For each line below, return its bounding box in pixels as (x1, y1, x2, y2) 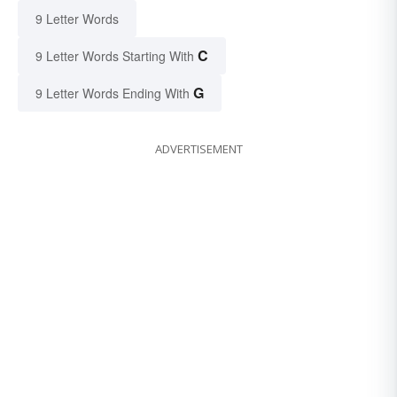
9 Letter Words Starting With (35, 47, 194, 66)
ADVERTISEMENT (154, 141, 243, 158)
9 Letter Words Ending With (35, 84, 190, 103)
